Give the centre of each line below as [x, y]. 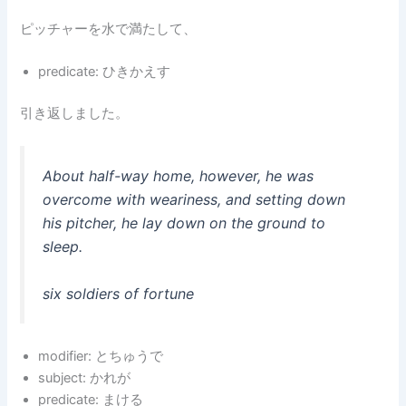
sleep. [63, 246]
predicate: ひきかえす [105, 72]
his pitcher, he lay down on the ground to [184, 223]
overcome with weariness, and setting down [194, 199]
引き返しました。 [75, 113]
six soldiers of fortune [119, 293]
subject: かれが [85, 377]
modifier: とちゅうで [101, 356]
